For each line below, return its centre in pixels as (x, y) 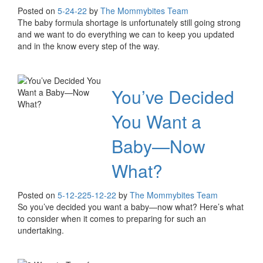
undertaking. (41, 230)
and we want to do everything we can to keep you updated (126, 34)
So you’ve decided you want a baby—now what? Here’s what (131, 207)
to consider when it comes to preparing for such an (112, 219)
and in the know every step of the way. (89, 46)
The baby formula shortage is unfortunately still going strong (129, 23)
